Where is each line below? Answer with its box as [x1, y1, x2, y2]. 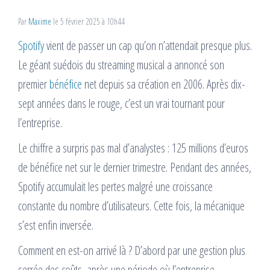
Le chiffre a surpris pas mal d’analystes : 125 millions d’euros [18, 140, 248, 157]
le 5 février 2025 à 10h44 [53, 16, 125, 28]
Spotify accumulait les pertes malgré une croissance [18, 178, 213, 195]
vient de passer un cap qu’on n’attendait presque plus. [44, 37, 252, 54]
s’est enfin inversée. [18, 217, 93, 234]
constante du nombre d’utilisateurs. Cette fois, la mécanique [18, 198, 245, 215]
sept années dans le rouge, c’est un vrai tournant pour [18, 95, 225, 112]
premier [18, 76, 49, 93]
